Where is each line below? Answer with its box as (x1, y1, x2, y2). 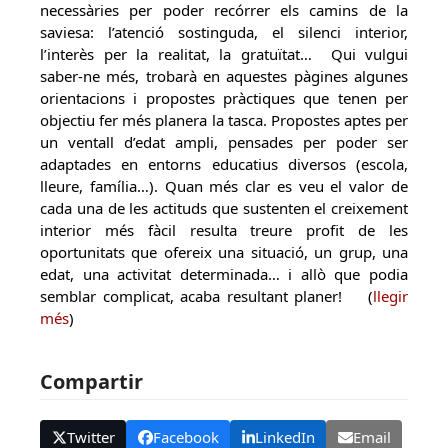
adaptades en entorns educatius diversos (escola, (40, 154, 408, 174)
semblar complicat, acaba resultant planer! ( (40, 286, 373, 306)
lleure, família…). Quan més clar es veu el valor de (40, 176, 408, 196)
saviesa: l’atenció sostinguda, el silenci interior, (40, 22, 408, 42)
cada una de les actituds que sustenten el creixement (40, 198, 408, 218)
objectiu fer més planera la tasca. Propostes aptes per (40, 110, 408, 130)
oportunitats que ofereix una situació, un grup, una (40, 242, 408, 262)
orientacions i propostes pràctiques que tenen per (40, 88, 408, 108)
